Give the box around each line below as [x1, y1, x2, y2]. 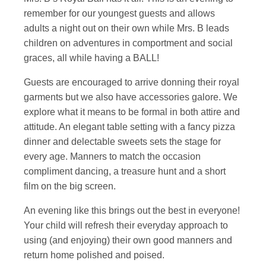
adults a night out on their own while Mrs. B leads [24, 23, 229, 33]
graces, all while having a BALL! [24, 53, 159, 63]
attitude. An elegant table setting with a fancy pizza [24, 122, 235, 132]
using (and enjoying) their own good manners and [24, 235, 232, 245]
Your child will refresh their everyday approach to [24, 220, 228, 230]
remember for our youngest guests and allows [24, 8, 215, 18]
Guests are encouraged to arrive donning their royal [24, 77, 239, 87]
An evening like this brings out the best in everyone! [24, 205, 242, 216]
